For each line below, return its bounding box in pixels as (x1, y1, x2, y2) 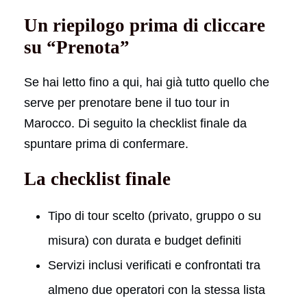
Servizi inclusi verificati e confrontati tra (48, 258, 260, 272)
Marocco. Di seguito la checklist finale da (24, 116, 247, 130)
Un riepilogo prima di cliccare (24, 14, 265, 36)
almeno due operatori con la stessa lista (48, 282, 265, 297)
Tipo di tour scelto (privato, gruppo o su (48, 208, 261, 223)
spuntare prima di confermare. (24, 136, 188, 151)
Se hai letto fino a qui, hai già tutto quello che (24, 75, 269, 89)
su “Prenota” (24, 36, 130, 58)
